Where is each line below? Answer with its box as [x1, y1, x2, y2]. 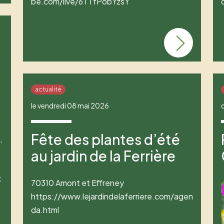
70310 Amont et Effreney [30, 177, 124, 188]
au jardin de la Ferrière [30, 147, 175, 165]
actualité [34, 85, 61, 93]
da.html [30, 204, 59, 215]
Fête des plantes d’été [30, 130, 180, 148]
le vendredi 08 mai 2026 [30, 101, 109, 110]
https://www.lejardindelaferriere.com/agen [30, 191, 193, 202]
